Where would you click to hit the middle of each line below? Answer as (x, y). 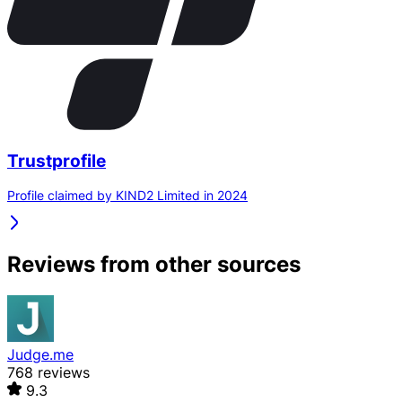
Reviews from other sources (154, 265)
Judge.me (40, 355)
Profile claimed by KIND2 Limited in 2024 (127, 196)
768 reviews (48, 373)
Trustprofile (57, 161)
